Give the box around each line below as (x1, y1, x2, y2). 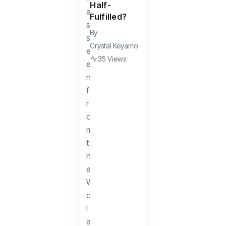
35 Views (98, 54, 127, 63)
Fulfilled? (90, 11, 127, 22)
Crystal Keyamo (90, 41, 138, 50)
